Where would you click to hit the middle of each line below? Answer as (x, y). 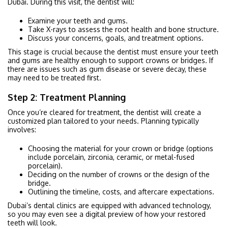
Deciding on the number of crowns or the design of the (119, 174)
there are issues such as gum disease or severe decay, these (107, 69)
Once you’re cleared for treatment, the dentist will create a (104, 112)
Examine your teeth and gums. (78, 20)
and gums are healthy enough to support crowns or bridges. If (110, 60)
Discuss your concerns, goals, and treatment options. (116, 38)
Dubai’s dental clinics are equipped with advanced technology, (109, 205)
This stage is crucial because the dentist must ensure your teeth (113, 51)
